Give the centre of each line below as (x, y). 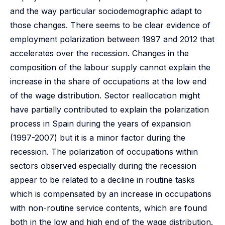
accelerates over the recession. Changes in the (99, 53)
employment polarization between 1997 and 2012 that (112, 39)
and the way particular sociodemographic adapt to (106, 11)
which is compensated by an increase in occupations (111, 194)
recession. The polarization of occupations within (104, 152)
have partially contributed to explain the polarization (109, 109)
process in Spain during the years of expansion (100, 124)
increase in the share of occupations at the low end (108, 81)
